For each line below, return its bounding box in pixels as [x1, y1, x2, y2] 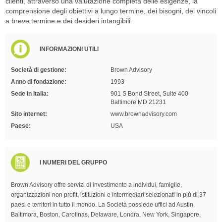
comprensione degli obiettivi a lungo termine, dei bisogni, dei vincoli [5, 7, 216, 15]
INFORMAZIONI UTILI [40, 45, 99, 53]
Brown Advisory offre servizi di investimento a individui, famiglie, [11, 181, 182, 188]
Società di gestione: [11, 66, 67, 73]
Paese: [11, 122, 31, 129]
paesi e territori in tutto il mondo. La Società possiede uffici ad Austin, [11, 201, 195, 208]
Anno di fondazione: [11, 78, 67, 85]
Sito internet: [11, 110, 48, 117]
